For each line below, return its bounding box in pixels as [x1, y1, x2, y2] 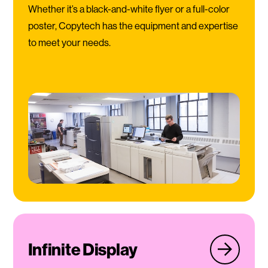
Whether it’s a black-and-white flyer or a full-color [28, 3, 230, 15]
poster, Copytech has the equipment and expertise [28, 20, 238, 32]
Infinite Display [28, 239, 138, 260]
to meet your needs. [28, 36, 111, 48]
